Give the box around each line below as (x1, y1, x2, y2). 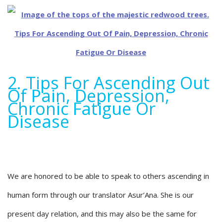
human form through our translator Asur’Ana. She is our (7, 190, 194, 200)
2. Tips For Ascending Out (7, 71, 210, 95)
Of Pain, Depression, (7, 84, 169, 108)
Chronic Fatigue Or (7, 97, 156, 120)
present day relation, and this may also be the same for (7, 209, 197, 219)
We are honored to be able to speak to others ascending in (7, 171, 209, 181)
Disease (7, 110, 69, 133)
